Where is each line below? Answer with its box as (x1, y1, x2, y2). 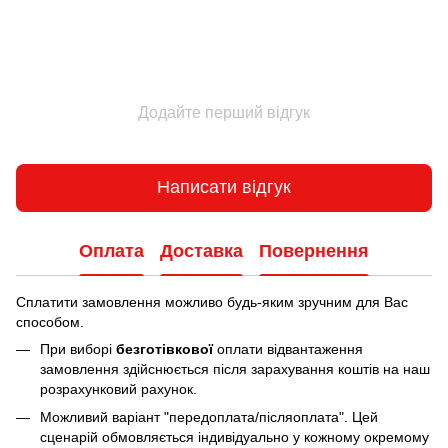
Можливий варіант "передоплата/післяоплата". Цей (40, 408, 378, 425)
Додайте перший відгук (138, 103, 310, 121)
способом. (16, 313, 84, 330)
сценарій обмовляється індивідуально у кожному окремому (40, 428, 429, 445)
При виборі (40, 340, 116, 357)
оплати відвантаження (213, 340, 363, 357)
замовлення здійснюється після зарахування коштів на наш (40, 360, 430, 377)
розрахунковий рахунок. (40, 380, 197, 397)
